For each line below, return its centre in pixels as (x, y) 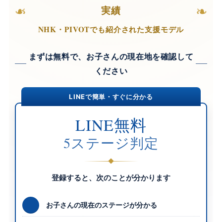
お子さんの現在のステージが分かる (101, 205)
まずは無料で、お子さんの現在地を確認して (111, 56)
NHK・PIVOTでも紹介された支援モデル (111, 29)
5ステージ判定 (111, 142)
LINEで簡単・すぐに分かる (111, 96)
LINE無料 (111, 125)
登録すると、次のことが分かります (111, 178)
